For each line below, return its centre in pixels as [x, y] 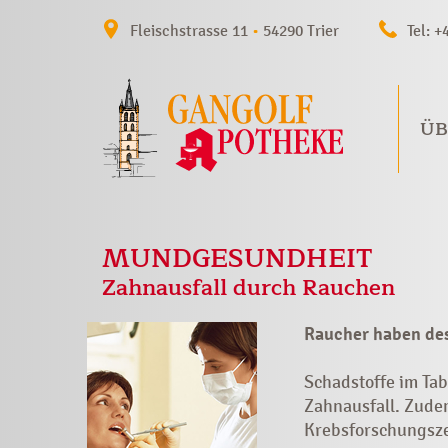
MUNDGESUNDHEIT [237, 259]
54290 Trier [299, 30]
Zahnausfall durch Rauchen [248, 288]
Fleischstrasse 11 [191, 30]
